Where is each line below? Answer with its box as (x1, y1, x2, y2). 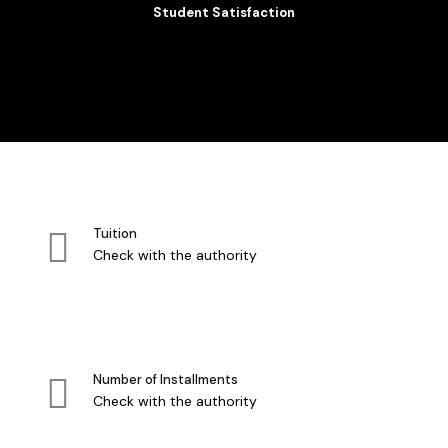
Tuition (93, 224, 137, 242)
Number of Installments (93, 370, 238, 388)
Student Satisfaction (153, 3, 295, 21)
